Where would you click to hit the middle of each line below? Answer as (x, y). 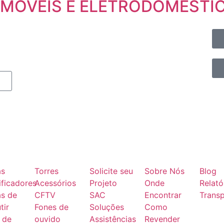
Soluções (107, 207)
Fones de (51, 207)
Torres (46, 171)
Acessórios (55, 183)
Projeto (103, 183)
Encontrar (163, 195)
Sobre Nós (164, 171)
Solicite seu (111, 171)
